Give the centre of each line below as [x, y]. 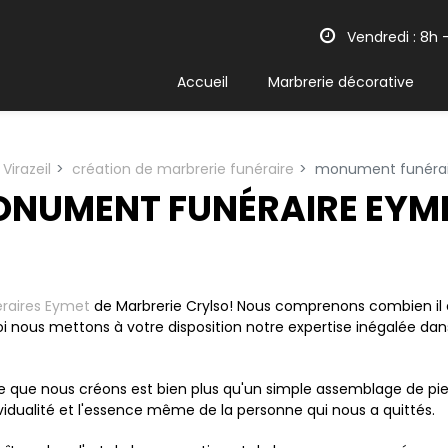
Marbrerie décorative [341, 81]
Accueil [202, 81]
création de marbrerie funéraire [183, 169]
